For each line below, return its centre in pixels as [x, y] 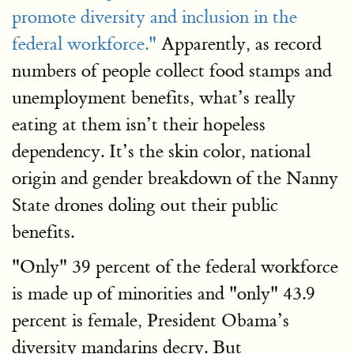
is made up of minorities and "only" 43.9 [164, 294]
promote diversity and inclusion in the [154, 17]
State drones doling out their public [145, 205]
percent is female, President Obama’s [151, 320]
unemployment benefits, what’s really [154, 98]
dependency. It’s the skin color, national [161, 151]
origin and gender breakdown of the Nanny [175, 178]
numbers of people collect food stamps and [172, 71]
